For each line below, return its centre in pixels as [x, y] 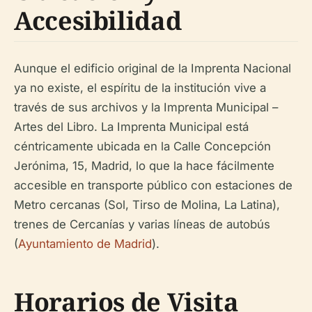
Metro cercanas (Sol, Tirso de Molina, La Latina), [147, 205]
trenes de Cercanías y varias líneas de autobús [142, 224]
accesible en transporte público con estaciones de [153, 185]
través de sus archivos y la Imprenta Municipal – [146, 107]
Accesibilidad [98, 21]
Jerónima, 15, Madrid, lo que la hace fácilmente [144, 166]
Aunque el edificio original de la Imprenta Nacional [153, 68]
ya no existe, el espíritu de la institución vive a [140, 88]
